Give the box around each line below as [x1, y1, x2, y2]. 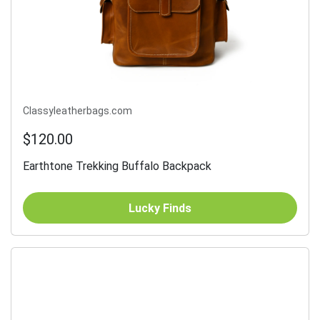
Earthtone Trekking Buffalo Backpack [23, 159, 211, 174]
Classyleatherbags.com [23, 105, 132, 117]
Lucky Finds [129, 201, 191, 215]
